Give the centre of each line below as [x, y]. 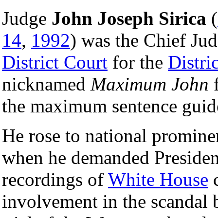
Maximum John [150, 84]
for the [138, 62]
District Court [55, 62]
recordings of [55, 179]
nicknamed [46, 84]
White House [158, 179]
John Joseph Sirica [129, 18]
